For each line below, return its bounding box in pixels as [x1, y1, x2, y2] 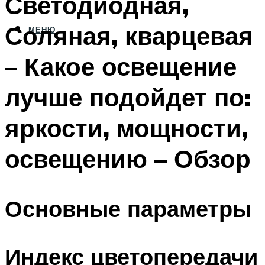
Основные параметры [5, 194, 251, 224]
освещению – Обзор [5, 143, 251, 174]
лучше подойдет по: [5, 81, 251, 112]
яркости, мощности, [5, 112, 248, 143]
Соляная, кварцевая [5, 20, 253, 51]
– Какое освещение [5, 50, 237, 82]
